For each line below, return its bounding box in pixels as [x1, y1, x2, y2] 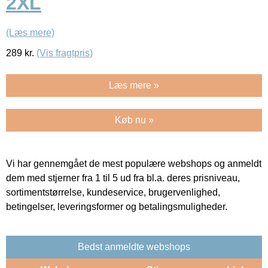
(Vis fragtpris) [36, 47, 93, 58]
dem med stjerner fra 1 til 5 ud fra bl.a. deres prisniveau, [6, 172, 240, 183]
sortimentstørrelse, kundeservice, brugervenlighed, [6, 187, 220, 197]
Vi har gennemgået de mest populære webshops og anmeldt [6, 158, 261, 169]
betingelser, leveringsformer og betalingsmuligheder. [6, 201, 227, 212]
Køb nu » [114, 114, 154, 125]
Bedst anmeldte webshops [78, 241, 190, 252]
